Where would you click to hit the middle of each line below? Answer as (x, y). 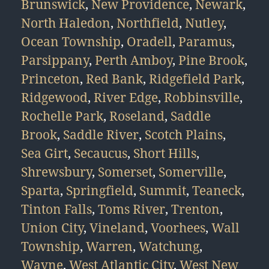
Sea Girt (44, 153)
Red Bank (114, 79)
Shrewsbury (56, 172)
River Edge (126, 97)
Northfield (148, 23)
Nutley (204, 23)
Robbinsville (202, 97)
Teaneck (217, 190)
